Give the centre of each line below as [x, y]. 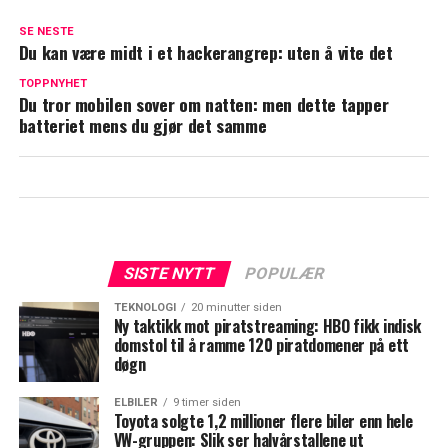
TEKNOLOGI [144, 307]
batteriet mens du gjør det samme [142, 124]
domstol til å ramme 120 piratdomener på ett [261, 344]
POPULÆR [284, 273]
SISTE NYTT [169, 273]
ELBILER [135, 402]
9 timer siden [206, 402]
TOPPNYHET [52, 83]
